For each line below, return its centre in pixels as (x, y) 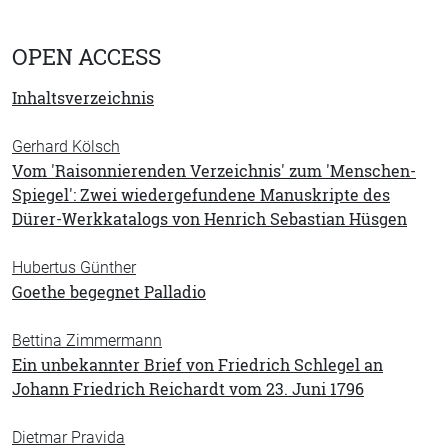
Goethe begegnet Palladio (109, 292)
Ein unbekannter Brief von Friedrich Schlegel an (197, 365)
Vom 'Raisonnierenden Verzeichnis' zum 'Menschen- (214, 171)
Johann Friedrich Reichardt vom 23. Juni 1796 (188, 389)
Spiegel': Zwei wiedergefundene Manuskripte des (201, 195)
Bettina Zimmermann (87, 340)
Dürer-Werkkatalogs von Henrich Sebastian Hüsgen (209, 219)
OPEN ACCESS (86, 57)
